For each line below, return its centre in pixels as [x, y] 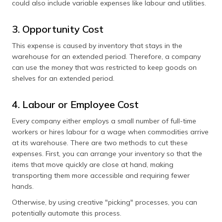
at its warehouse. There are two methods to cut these [100, 143]
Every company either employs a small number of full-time [104, 121]
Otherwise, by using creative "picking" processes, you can [105, 202]
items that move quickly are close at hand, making [93, 165]
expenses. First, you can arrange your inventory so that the [107, 154]
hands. [24, 186]
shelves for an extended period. [63, 78]
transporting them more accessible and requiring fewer [101, 175]
